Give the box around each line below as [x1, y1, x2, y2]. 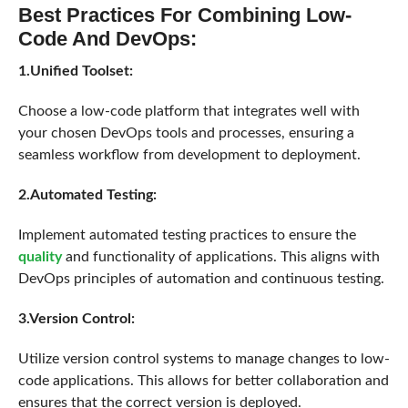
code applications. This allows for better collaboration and [17, 372, 389, 388]
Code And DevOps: [17, 26, 197, 50]
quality [17, 249, 62, 264]
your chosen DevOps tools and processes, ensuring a [17, 125, 354, 140]
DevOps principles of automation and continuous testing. [17, 270, 384, 286]
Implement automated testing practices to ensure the [17, 227, 356, 242]
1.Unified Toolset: [17, 63, 133, 78]
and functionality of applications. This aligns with [61, 249, 380, 264]
